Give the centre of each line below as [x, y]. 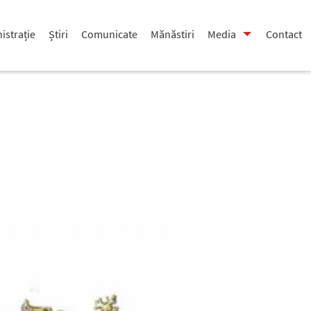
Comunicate [109, 34]
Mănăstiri [172, 34]
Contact [284, 34]
